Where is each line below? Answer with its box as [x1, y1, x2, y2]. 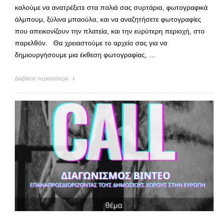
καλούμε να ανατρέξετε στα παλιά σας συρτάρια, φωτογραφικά [15, 3, 208, 12]
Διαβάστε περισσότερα [15, 75, 70, 82]
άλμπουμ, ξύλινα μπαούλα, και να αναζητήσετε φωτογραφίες [15, 15, 201, 24]
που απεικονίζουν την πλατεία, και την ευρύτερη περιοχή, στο [15, 27, 205, 36]
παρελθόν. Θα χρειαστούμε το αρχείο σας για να [15, 39, 167, 47]
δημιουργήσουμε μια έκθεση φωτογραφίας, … [15, 51, 156, 59]
